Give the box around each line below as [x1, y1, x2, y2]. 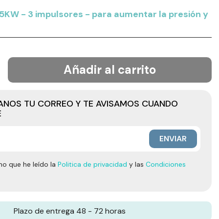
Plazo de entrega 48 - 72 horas [13, 206, 126, 217]
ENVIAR [159, 133, 187, 144]
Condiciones [146, 160, 186, 169]
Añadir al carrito [64, 62, 156, 77]
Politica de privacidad [58, 160, 127, 169]
